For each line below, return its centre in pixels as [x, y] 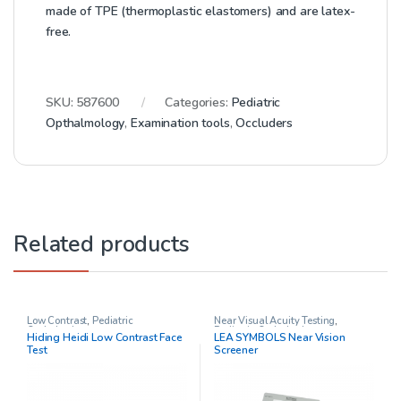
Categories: [198, 102]
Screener [235, 350]
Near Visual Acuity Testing [274, 320]
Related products [102, 244]
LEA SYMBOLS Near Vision [279, 337]
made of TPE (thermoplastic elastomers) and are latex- [200, 11]
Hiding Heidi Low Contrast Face [104, 337]
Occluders [264, 123]
